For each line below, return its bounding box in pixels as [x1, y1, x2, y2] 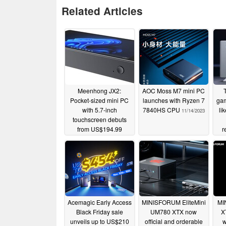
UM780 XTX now [150, 207, 197, 216]
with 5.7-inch [82, 105, 117, 115]
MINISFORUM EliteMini [141, 198, 206, 207]
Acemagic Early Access [67, 198, 132, 207]
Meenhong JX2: [78, 86, 121, 95]
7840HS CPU [142, 105, 182, 115]
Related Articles [62, 3, 143, 18]
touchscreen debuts [72, 115, 127, 124]
